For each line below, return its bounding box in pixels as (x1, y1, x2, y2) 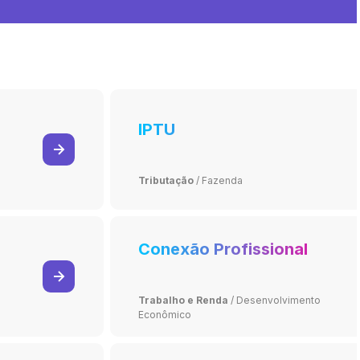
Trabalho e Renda (137, 293, 228, 306)
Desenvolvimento (235, 293, 321, 306)
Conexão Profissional (137, 239, 308, 259)
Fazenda (201, 174, 243, 186)
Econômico (137, 308, 191, 321)
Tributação (137, 174, 194, 186)
